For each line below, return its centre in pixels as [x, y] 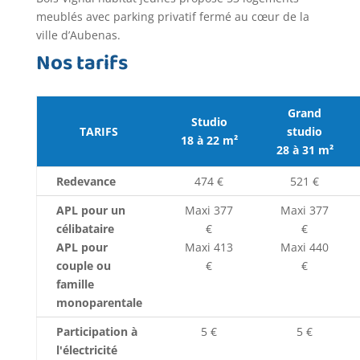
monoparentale [99, 302]
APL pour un [90, 210]
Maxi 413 [209, 247]
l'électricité [86, 350]
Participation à [96, 331]
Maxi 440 [305, 247]
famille [75, 284]
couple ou [83, 265]
